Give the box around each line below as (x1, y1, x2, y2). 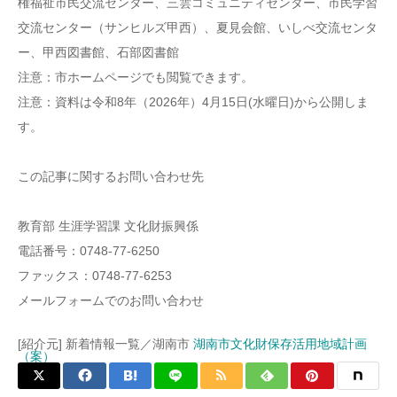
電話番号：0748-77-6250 (18, 244, 160, 258)
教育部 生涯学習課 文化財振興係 (18, 219, 198, 233)
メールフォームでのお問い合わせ (18, 293, 204, 307)
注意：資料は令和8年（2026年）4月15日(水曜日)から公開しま (18, 95, 369, 109)
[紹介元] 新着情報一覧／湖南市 (18, 337, 193, 351)
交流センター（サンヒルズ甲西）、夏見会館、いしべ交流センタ (18, 20, 378, 35)
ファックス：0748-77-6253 (18, 269, 172, 283)
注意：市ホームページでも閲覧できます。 (18, 70, 253, 84)
